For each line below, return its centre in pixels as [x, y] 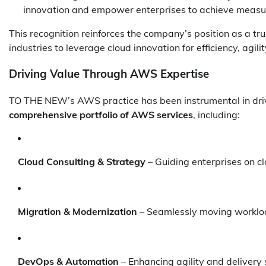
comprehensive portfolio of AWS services [101, 115]
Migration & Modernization [77, 211]
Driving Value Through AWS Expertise [109, 74]
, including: [216, 115]
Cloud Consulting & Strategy [82, 161]
